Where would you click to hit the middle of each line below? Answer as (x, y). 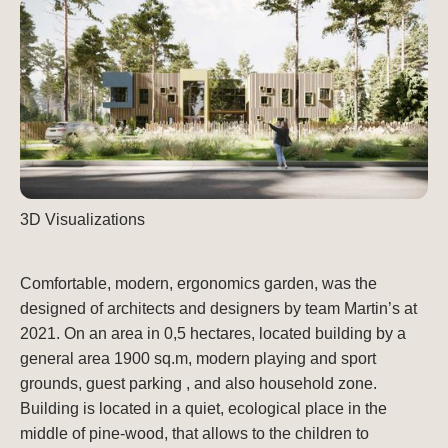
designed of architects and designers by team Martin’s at (218, 308)
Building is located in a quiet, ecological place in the (203, 408)
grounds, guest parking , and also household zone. (198, 383)
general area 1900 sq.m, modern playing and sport (198, 358)
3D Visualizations (82, 219)
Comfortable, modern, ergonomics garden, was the (198, 283)
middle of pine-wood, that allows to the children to (194, 433)
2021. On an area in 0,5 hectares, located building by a (213, 333)
